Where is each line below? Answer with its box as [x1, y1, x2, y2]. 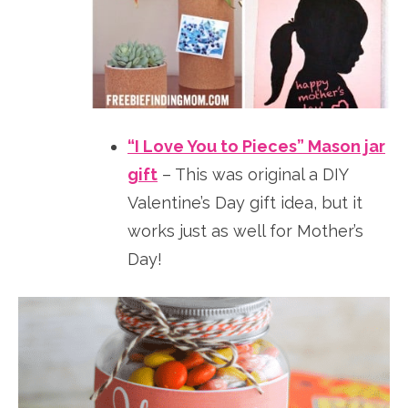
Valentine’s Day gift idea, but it [127, 192, 362, 212]
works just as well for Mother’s [127, 220, 363, 240]
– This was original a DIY [158, 164, 348, 184]
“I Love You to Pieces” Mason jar [127, 136, 385, 156]
